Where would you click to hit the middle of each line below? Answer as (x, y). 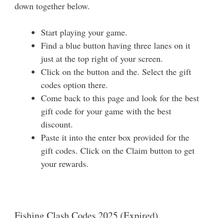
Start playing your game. (84, 32)
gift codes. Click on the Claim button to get (118, 151)
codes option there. (74, 85)
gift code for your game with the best (106, 111)
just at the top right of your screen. (102, 59)
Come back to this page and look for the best (120, 98)
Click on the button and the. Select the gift (116, 72)
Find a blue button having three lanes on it (116, 45)
